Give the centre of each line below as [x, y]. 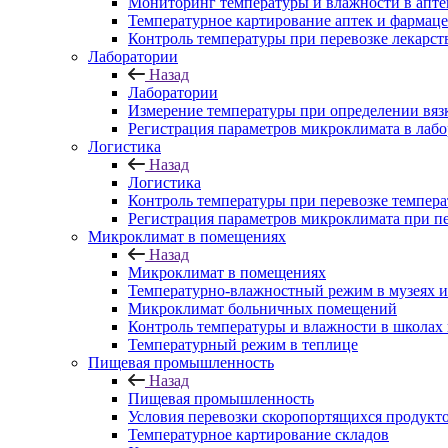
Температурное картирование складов [258, 434]
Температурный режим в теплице [243, 344]
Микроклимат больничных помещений [262, 308]
